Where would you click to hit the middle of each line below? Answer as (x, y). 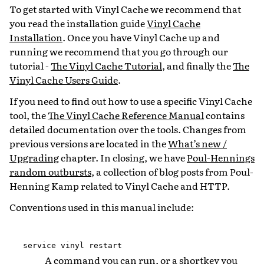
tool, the (29, 115)
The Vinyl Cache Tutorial (106, 65)
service (39, 246)
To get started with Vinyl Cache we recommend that (125, 9)
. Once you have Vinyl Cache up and (141, 37)
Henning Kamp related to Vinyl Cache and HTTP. (120, 185)
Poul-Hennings (221, 157)
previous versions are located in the (89, 143)
